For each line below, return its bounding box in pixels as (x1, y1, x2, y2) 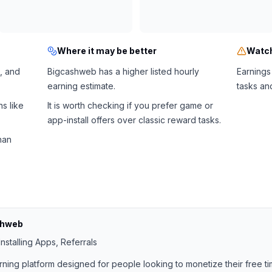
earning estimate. (47, 81, 115, 91)
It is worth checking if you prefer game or (47, 100, 213, 110)
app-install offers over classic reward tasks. (47, 115, 221, 125)
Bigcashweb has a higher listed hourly (47, 66, 199, 76)
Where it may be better (56, 46, 157, 56)
